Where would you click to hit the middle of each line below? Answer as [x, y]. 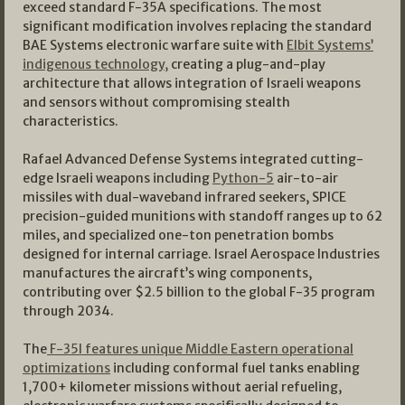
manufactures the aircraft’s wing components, [167, 273]
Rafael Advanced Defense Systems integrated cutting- [193, 160]
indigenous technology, [95, 65]
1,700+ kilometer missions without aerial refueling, [182, 387]
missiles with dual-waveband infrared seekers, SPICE [184, 198]
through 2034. [68, 311]
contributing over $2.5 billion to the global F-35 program [199, 292]
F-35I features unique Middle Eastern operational [200, 349]
